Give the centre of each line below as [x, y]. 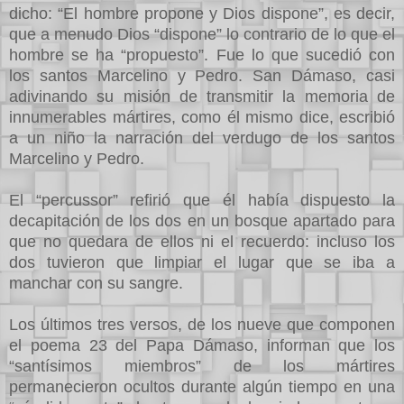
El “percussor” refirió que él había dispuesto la [202, 200]
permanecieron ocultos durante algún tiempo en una [202, 386]
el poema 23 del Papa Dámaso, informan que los [202, 345]
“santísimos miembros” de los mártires [202, 366]
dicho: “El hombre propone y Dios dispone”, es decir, [202, 13]
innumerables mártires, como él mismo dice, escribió [202, 117]
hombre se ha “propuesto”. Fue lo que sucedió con [202, 55]
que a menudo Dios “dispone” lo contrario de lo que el [202, 34]
